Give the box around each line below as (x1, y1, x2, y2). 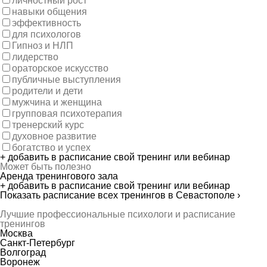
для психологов (12, 29, 81, 39)
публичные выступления (12, 74, 121, 85)
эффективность (12, 18, 81, 28)
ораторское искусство (12, 63, 108, 73)
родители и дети (12, 86, 83, 96)
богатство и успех (12, 142, 91, 153)
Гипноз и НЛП (12, 41, 73, 51)
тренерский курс (12, 120, 84, 130)
